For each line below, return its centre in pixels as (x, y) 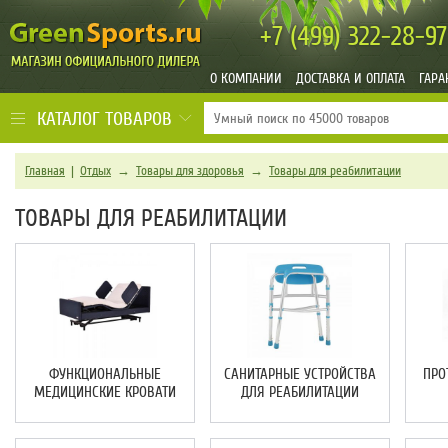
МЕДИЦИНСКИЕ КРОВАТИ (104, 392)
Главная (45, 171)
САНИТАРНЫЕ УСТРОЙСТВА (299, 374)
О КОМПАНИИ (246, 78)
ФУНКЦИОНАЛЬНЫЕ (104, 374)
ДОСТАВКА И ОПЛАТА (350, 78)
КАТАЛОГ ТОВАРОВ (104, 119)
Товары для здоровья (190, 171)
